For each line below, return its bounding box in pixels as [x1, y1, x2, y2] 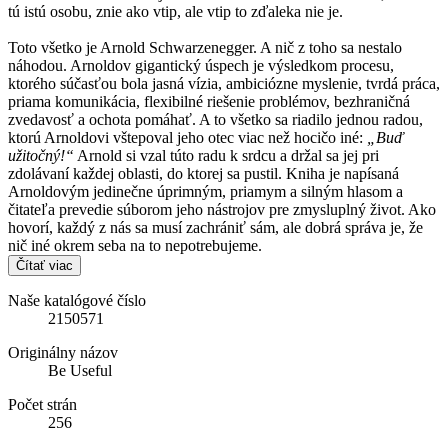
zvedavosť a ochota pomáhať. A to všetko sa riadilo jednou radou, [8, 110, 423, 128]
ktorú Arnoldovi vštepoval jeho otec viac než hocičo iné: [8, 128, 363, 146]
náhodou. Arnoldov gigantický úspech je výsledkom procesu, [8, 56, 394, 74]
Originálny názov [8, 343, 118, 361]
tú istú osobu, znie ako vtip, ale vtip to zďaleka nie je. [8, 2, 343, 20]
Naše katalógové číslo [8, 291, 146, 309]
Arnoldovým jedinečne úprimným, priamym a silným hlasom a [8, 182, 403, 200]
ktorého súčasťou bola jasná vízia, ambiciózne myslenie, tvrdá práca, [8, 74, 440, 92]
